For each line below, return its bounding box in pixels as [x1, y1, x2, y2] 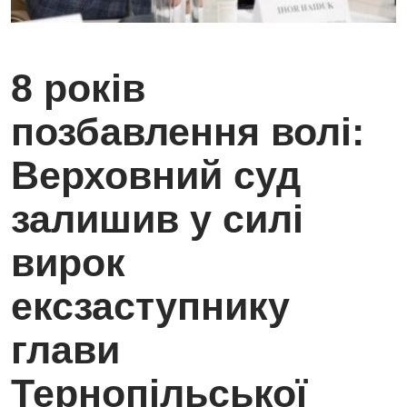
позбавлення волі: [11, 110, 364, 154]
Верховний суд [11, 154, 301, 198]
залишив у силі [11, 197, 303, 242]
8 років [11, 66, 145, 111]
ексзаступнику [11, 284, 290, 329]
